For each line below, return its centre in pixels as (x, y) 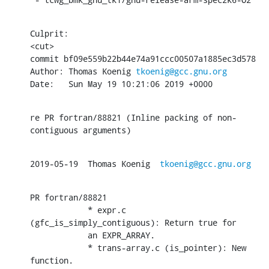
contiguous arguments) (80, 130)
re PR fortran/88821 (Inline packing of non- (133, 117)
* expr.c (59, 210)
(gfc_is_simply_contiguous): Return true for (133, 222)
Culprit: (49, 33)
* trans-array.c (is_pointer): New (59, 247)
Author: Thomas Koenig (83, 71)
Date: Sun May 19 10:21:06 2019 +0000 (121, 83)
